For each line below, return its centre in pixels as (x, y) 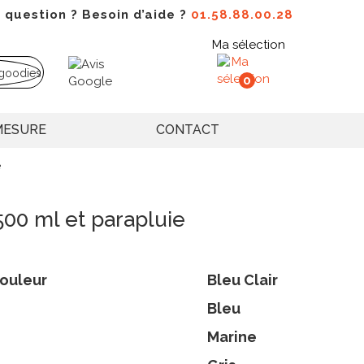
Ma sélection (249, 45)
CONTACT (188, 130)
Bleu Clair (243, 280)
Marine (232, 337)
